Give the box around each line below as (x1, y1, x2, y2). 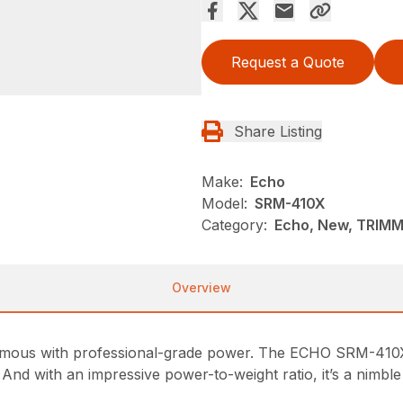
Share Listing (234, 121, 322, 140)
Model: (201, 193, 247, 212)
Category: (201, 215, 267, 234)
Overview (172, 279, 231, 295)
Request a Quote (231, 52, 345, 71)
